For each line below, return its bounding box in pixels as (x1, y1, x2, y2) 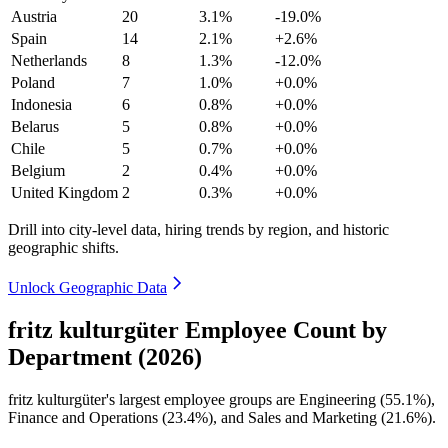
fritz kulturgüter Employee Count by (8, 316, 387, 343)
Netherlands (11, 51, 87, 69)
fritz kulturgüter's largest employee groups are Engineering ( (8, 390, 385, 408)
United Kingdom (11, 183, 118, 201)
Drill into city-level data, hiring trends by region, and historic (8, 220, 389, 238)
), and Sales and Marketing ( (208, 408, 386, 426)
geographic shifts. (8, 238, 119, 256)
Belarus (11, 117, 59, 135)
